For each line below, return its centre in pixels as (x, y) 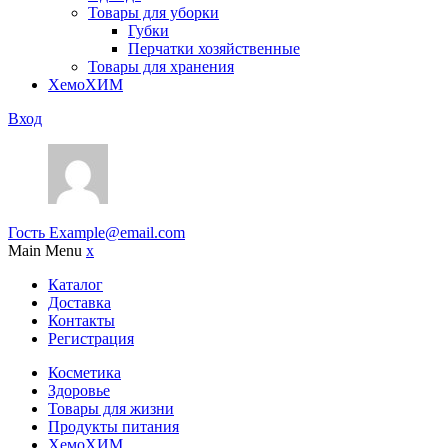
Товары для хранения (161, 67)
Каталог (75, 285)
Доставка (79, 303)
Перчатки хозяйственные (214, 49)
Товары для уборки (153, 13)
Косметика (84, 373)
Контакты (81, 321)
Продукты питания (113, 427)
